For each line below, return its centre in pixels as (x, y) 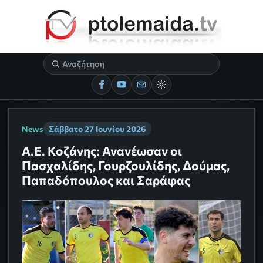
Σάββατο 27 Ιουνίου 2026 (98, 129)
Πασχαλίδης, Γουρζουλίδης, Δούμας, (126, 166)
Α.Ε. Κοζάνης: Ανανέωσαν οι (102, 151)
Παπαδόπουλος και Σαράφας (106, 180)
